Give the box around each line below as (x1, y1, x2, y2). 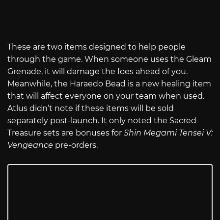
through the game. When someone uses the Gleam (7, 55, 212, 64)
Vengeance (7, 140, 55, 150)
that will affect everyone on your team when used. (7, 91, 204, 101)
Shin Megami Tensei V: (124, 128, 213, 138)
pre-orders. (55, 140, 98, 150)
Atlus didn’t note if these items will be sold (7, 104, 174, 113)
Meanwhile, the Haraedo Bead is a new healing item (7, 79, 211, 89)
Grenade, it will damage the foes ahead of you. (7, 67, 188, 77)
